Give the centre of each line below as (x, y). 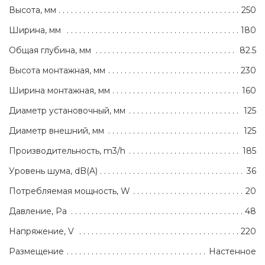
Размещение (36, 252)
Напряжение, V (41, 232)
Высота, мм (33, 10)
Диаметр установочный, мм (67, 111)
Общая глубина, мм (50, 51)
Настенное (232, 252)
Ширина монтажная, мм (59, 91)
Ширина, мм (35, 30)
